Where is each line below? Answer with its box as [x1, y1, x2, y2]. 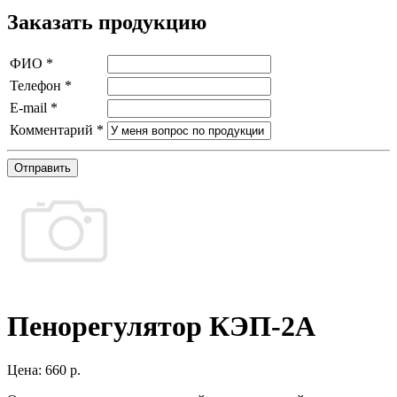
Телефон [10, 77, 65, 93]
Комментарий [10, 121, 97, 137]
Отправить [14, 160, 71, 175]
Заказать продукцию [7, 10, 206, 34]
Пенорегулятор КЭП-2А [7, 310, 315, 343]
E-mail [10, 99, 51, 115]
